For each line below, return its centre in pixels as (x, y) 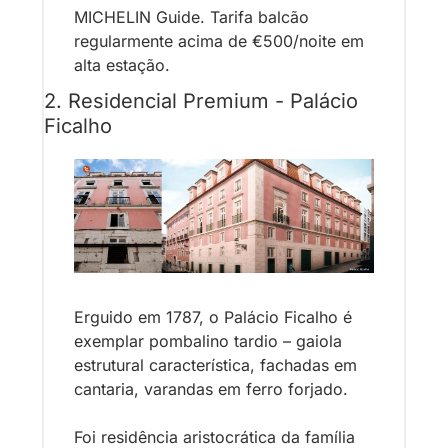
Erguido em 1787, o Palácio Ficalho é (213, 317)
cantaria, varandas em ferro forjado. (213, 389)
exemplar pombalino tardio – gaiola (208, 341)
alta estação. (122, 64)
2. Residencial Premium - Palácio (201, 100)
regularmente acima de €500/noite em (219, 40)
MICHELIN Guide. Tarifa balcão (191, 16)
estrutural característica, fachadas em (215, 365)
